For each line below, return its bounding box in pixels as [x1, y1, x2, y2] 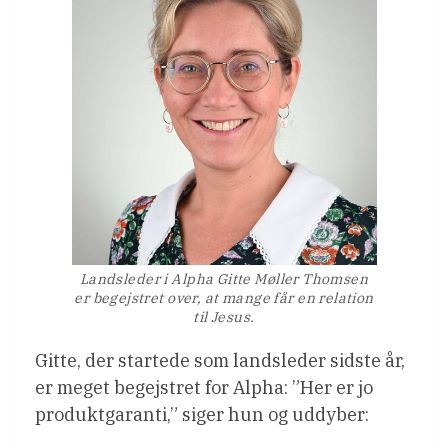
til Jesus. [193, 308, 255, 327]
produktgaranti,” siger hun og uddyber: [35, 403, 369, 427]
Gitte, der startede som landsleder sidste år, [35, 349, 405, 373]
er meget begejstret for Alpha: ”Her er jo [35, 376, 373, 400]
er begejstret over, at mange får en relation [74, 289, 374, 308]
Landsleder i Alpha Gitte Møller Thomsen [79, 270, 369, 289]
